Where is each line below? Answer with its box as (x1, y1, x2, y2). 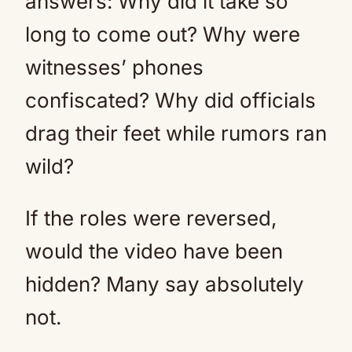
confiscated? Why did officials (25, 87, 316, 112)
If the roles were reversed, (25, 205, 277, 230)
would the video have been (25, 238, 283, 263)
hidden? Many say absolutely (25, 271, 304, 296)
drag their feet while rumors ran (25, 120, 327, 145)
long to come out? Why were (25, 21, 300, 46)
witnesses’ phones (25, 54, 203, 79)
